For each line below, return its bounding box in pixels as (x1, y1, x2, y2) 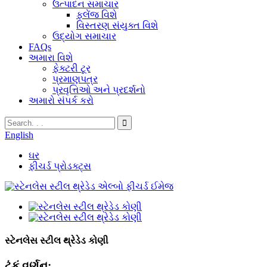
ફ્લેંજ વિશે (76, 10, 117, 20)
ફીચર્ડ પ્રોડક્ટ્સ (29, 161, 91, 171)
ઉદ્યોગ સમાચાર (52, 31, 116, 41)
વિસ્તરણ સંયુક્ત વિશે (76, 20, 158, 30)
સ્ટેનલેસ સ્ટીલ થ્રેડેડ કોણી (5, 235, 108, 246)
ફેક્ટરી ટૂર (52, 63, 91, 73)
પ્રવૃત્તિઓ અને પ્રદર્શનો (52, 85, 145, 95)
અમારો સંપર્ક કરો (29, 95, 94, 105)
